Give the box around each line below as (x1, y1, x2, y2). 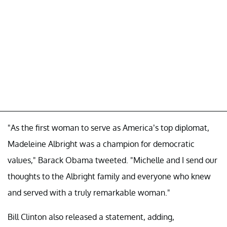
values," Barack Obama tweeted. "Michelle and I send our (8, 155, 217, 165)
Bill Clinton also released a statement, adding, (8, 211, 174, 222)
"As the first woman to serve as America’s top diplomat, (8, 122, 209, 133)
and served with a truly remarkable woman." (8, 187, 170, 198)
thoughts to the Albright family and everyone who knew (8, 171, 211, 181)
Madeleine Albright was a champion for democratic (8, 138, 195, 149)
